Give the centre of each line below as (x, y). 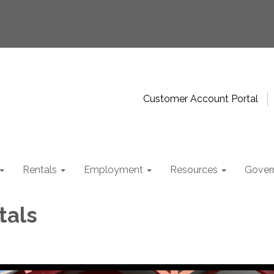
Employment (113, 170)
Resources (194, 170)
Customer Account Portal (201, 99)
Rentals (40, 170)
